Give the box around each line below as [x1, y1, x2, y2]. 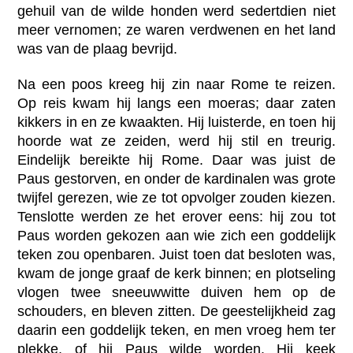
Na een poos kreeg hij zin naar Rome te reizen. [17, 76, 336, 93]
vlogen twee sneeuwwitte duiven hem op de [17, 284, 336, 301]
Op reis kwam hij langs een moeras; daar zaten [17, 95, 336, 112]
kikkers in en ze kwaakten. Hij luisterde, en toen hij [17, 114, 336, 131]
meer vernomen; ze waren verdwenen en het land [17, 22, 336, 39]
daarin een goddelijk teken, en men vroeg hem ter [17, 322, 336, 339]
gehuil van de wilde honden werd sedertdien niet [17, 3, 336, 20]
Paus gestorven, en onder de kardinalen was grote [17, 171, 336, 188]
